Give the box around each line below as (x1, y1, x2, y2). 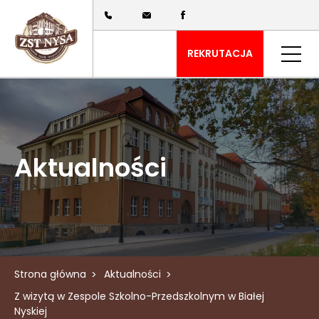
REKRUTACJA (187, 46, 253, 61)
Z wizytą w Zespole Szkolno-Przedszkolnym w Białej (14, 289, 264, 303)
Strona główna (14, 267, 86, 281)
